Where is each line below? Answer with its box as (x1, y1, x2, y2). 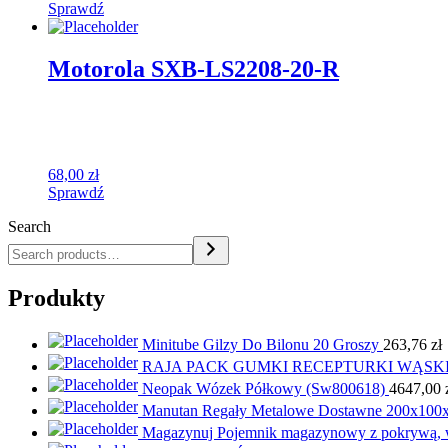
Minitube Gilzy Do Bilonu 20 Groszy (142, 335, 379, 353)
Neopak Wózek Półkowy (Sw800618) (142, 379, 385, 397)
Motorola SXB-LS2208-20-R (48, 56, 339, 83)
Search (8, 218, 51, 236)
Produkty (8, 285, 105, 311)
